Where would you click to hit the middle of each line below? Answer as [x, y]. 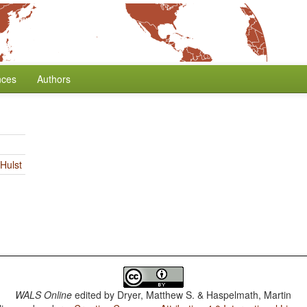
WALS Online [44, 295]
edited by [95, 295]
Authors [54, 79]
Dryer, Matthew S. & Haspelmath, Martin [205, 295]
